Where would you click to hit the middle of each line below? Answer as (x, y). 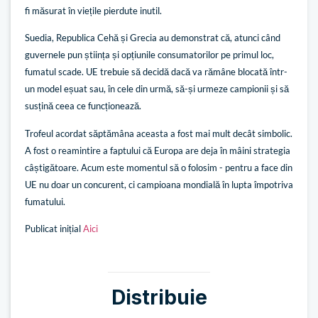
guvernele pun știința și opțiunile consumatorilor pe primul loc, (149, 55)
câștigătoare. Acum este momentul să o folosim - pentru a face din (159, 167)
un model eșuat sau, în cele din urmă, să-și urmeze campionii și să (157, 89)
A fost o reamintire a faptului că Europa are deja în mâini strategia (158, 150)
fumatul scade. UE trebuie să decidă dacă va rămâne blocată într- (156, 72)
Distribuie (159, 298)
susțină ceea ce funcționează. (83, 106)
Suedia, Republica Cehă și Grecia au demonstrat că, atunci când (153, 38)
